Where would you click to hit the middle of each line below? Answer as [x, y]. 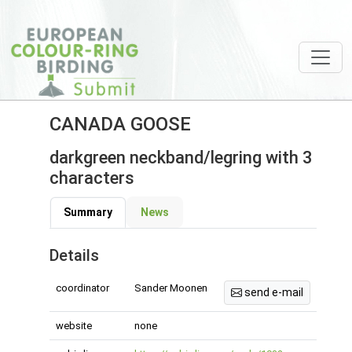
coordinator [82, 288]
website [73, 326]
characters [92, 178]
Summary [88, 212]
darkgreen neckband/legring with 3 [180, 158]
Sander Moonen [170, 288]
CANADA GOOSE [120, 124]
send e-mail [272, 292]
